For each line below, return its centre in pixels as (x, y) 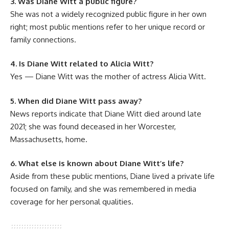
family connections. (43, 39)
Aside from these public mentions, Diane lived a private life (112, 176)
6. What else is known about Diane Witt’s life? (97, 164)
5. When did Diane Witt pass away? (76, 101)
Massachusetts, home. (49, 139)
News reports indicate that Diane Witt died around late (106, 113)
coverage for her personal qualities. (72, 202)
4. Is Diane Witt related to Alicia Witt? (82, 64)
